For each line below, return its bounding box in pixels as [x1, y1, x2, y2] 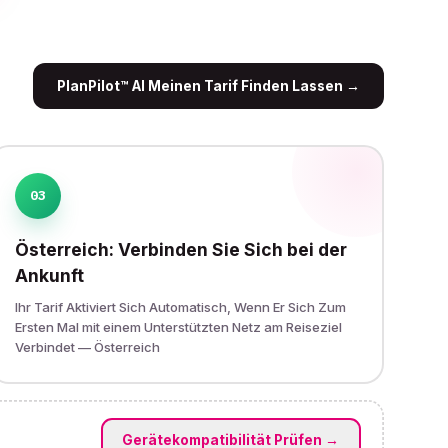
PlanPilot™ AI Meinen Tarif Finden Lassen [57, 78, 343, 94]
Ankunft [14, 264, 84, 286]
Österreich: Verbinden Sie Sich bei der [14, 238, 347, 260]
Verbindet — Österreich [14, 338, 160, 355]
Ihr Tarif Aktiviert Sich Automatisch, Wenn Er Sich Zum [14, 298, 346, 315]
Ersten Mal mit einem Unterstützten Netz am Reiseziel [14, 318, 342, 335]
